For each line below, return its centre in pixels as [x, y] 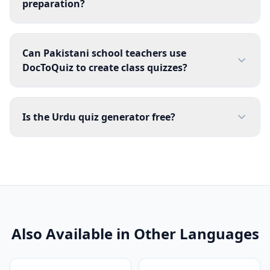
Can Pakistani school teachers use [104, 53]
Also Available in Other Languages [135, 234]
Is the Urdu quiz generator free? [99, 117]
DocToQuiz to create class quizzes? [105, 67]
